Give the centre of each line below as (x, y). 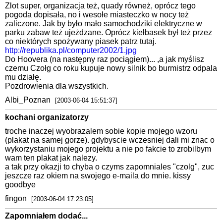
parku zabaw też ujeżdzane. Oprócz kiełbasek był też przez (109, 33)
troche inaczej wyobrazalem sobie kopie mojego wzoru (101, 131)
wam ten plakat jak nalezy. (51, 158)
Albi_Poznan (29, 100)
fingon (17, 199)
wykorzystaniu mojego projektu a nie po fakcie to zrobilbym (108, 149)
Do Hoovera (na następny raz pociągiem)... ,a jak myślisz (105, 59)
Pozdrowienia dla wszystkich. (57, 86)
